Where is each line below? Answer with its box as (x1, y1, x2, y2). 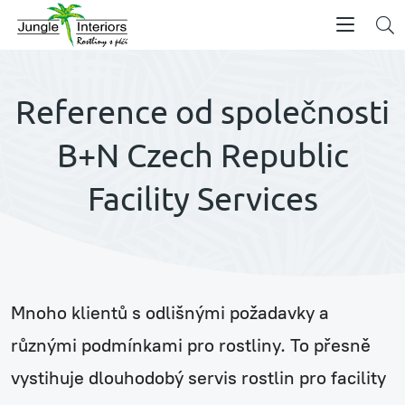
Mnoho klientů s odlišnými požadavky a (11, 302, 329, 324)
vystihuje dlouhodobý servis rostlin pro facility (11, 367, 386, 389)
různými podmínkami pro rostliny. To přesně (11, 334, 371, 356)
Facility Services (87, 179, 318, 218)
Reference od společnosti (15, 92, 390, 131)
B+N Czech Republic (56, 136, 349, 174)
